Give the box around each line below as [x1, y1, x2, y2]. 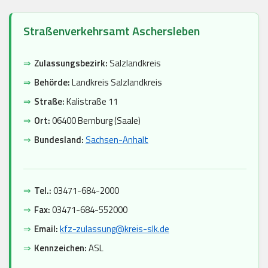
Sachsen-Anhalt [86, 133, 148, 147]
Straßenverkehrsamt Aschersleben [23, 22, 200, 41]
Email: [34, 222, 58, 236]
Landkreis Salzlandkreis [70, 75, 162, 90]
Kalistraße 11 [65, 95, 118, 109]
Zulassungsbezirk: [34, 56, 108, 71]
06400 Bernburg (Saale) [50, 114, 141, 128]
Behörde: [34, 75, 70, 90]
